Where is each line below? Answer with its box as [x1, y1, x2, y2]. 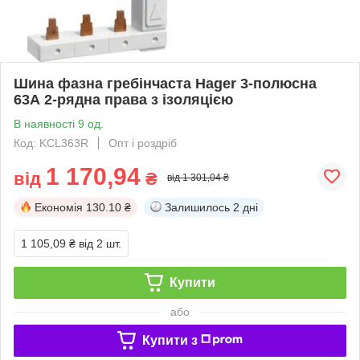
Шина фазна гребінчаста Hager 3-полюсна [14, 75, 317, 92]
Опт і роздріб [108, 136, 177, 149]
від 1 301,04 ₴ [167, 171, 229, 183]
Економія [35, 200, 83, 214]
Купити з [141, 333, 198, 347]
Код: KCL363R [14, 136, 88, 149]
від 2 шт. [79, 236, 121, 250]
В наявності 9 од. [14, 117, 104, 130]
